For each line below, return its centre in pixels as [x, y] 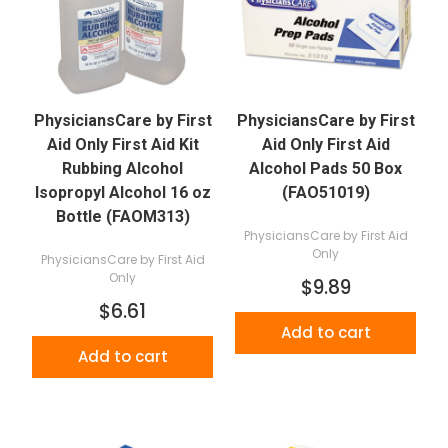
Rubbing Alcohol [122, 168]
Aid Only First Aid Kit [122, 144]
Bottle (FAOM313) [122, 216]
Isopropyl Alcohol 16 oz [122, 192]
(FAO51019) [325, 192]
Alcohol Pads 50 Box [325, 168]
